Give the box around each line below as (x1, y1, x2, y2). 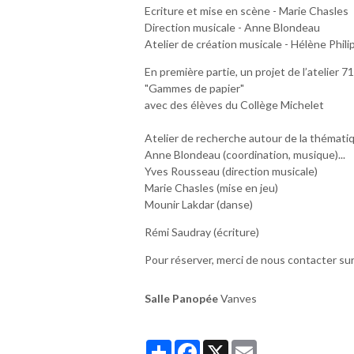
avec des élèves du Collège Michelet (145, 97, 324, 111)
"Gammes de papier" (145, 81, 244, 95)
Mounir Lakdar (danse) (145, 197, 253, 211)
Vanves (218, 291, 257, 305)
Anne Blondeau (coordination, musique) (145, 147, 338, 161)
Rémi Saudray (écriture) (145, 224, 259, 239)
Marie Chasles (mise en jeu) (145, 180, 278, 194)
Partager (171, 338, 215, 352)
